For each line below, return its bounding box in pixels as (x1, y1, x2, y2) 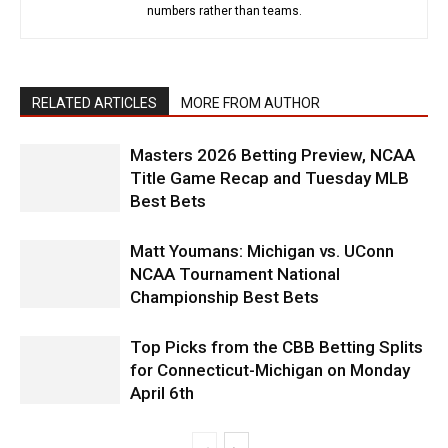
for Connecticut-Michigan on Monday (130, 359, 410, 380)
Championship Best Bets (130, 286, 319, 307)
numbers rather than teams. (146, 3, 302, 18)
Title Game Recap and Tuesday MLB (130, 167, 409, 188)
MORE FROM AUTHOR (181, 94, 320, 111)
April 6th (130, 382, 194, 403)
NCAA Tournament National (130, 263, 340, 284)
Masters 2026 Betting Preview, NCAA (130, 144, 415, 165)
